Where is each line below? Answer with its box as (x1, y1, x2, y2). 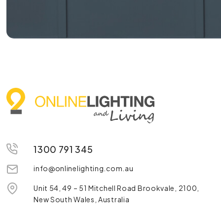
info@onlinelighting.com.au (34, 164, 134, 173)
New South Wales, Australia (34, 195, 130, 204)
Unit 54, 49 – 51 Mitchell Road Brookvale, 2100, (34, 184, 200, 193)
